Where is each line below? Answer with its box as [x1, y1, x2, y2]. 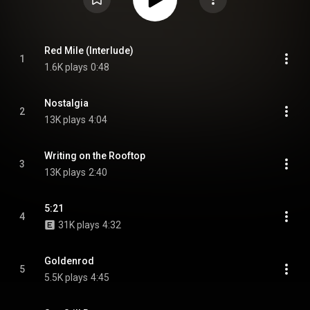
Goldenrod [44, 255, 94, 266]
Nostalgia [44, 98, 89, 109]
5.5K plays [44, 272, 88, 283]
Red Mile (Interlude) [44, 45, 134, 56]
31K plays [58, 219, 100, 230]
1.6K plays [44, 62, 88, 73]
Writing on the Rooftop [44, 150, 145, 161]
